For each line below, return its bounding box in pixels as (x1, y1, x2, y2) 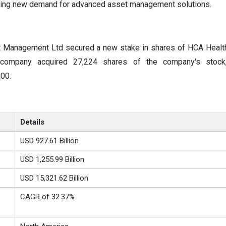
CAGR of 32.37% (20, 192, 75, 202)
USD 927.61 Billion (20, 136, 79, 146)
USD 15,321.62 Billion (20, 174, 88, 183)
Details (20, 118, 44, 127)
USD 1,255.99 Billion (20, 155, 84, 164)
